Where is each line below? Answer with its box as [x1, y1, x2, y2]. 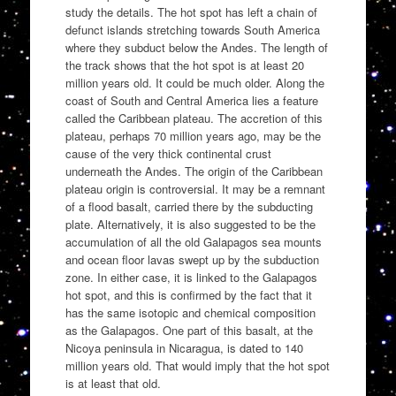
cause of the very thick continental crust [65, 144, 271, 162]
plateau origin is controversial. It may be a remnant [65, 179, 325, 197]
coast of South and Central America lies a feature [65, 91, 318, 109]
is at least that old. [65, 374, 161, 392]
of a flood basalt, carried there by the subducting [65, 197, 313, 215]
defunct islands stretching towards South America [65, 20, 320, 38]
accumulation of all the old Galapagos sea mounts [65, 232, 322, 250]
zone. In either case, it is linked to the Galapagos [65, 268, 317, 286]
